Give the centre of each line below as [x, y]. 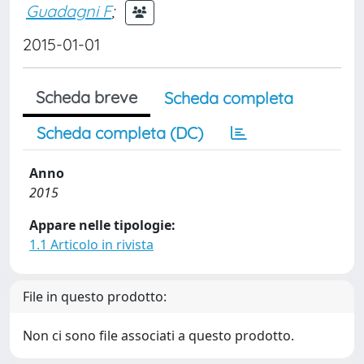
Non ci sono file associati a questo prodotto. [158, 336]
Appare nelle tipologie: [102, 225]
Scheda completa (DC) [120, 133]
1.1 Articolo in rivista [91, 245]
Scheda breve [87, 97]
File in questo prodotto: [95, 297]
